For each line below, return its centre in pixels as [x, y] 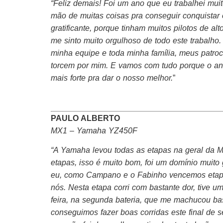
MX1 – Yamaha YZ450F [94, 130]
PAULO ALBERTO [85, 118]
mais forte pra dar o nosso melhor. [112, 78]
